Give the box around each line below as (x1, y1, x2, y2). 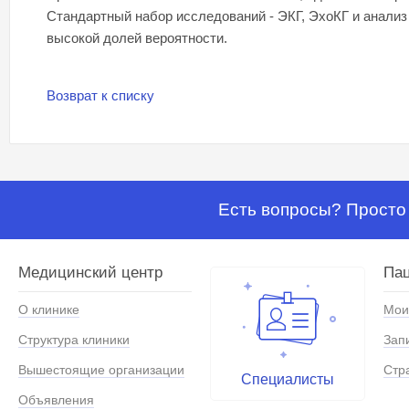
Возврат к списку (47, 88, 154, 104)
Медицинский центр (18, 264, 163, 282)
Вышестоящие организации (18, 362, 184, 378)
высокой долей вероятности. (47, 30, 227, 47)
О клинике (18, 302, 79, 318)
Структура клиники (18, 332, 130, 348)
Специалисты (241, 372, 334, 388)
